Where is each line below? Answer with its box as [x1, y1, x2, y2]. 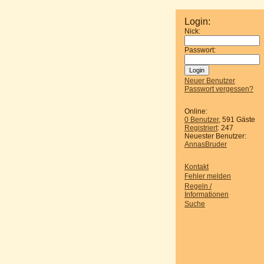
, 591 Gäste [219, 115, 255, 124]
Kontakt [184, 163, 209, 171]
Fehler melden [184, 172, 231, 181]
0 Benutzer [184, 115, 219, 124]
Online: [184, 107, 207, 115]
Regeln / [184, 181, 212, 190]
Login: [184, 16, 210, 27]
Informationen [184, 190, 229, 199]
